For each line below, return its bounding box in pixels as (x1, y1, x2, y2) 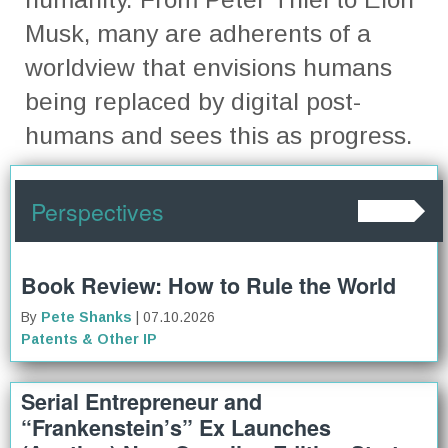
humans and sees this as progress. (25, 121, 413, 149)
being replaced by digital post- (25, 87, 361, 115)
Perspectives (31, 193, 164, 228)
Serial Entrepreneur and (21, 385, 262, 417)
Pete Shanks (41, 308, 132, 325)
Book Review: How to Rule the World (21, 269, 396, 301)
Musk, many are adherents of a (25, 19, 371, 47)
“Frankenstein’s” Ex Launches (21, 411, 331, 443)
